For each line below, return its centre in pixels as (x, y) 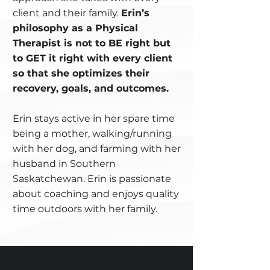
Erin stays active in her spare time (94, 118)
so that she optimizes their (81, 73)
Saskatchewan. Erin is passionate (92, 179)
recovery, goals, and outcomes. (91, 88)
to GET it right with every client (93, 58)
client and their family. (67, 13)
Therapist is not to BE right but (92, 43)
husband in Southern (64, 164)
